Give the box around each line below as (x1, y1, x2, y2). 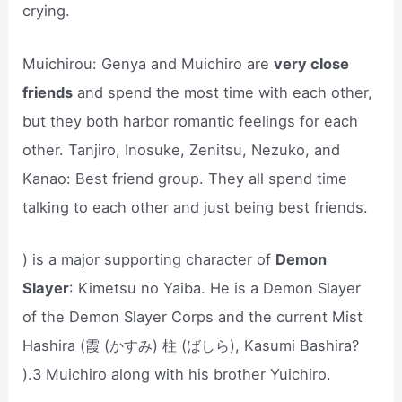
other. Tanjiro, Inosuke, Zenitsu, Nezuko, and (22, 140, 341, 159)
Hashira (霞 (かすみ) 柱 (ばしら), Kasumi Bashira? (22, 336, 360, 354)
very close (274, 54, 350, 73)
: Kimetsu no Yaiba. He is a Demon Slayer (69, 278, 362, 297)
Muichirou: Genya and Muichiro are (22, 54, 275, 73)
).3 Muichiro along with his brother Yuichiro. (22, 364, 332, 383)
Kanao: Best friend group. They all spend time (22, 169, 348, 188)
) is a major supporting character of (22, 249, 276, 268)
